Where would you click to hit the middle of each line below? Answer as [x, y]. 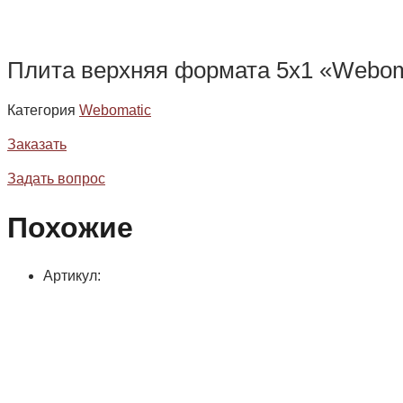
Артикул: [72, 276]
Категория [41, 111]
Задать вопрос [56, 179]
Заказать [37, 145]
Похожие [70, 227]
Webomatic [115, 111]
